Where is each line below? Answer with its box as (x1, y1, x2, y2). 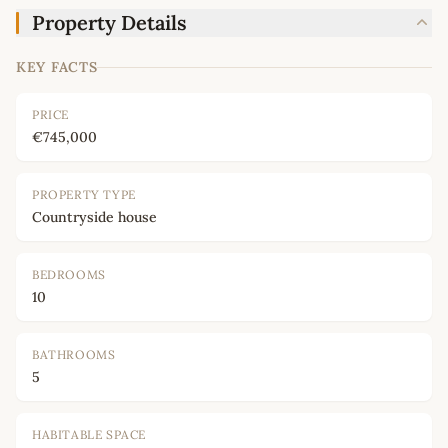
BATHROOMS (32, 347, 116, 363)
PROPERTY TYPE (32, 187, 136, 203)
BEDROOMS (32, 267, 106, 283)
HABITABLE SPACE (32, 427, 146, 443)
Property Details (32, 10, 187, 36)
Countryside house (32, 208, 157, 227)
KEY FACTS (16, 58, 98, 77)
